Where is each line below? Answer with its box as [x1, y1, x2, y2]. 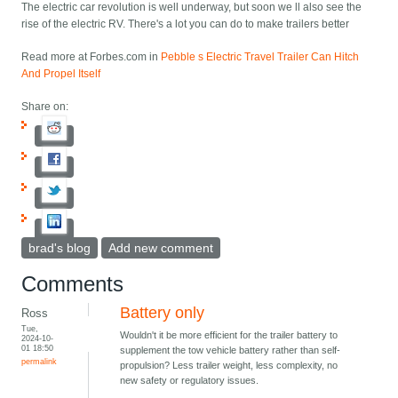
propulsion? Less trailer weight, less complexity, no [120, 360, 338, 371]
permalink [21, 356, 58, 367]
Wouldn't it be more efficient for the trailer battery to [120, 330, 338, 341]
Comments [21, 272, 124, 297]
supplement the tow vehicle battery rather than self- [120, 345, 341, 356]
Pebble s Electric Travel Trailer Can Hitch [161, 51, 360, 64]
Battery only [120, 304, 205, 322]
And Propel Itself [21, 68, 101, 81]
